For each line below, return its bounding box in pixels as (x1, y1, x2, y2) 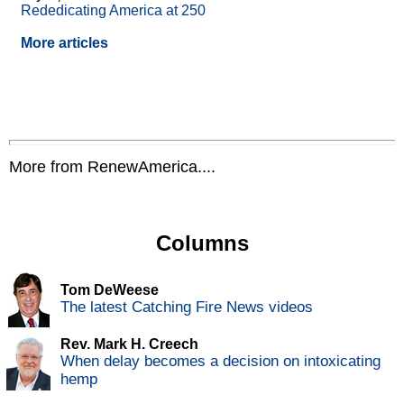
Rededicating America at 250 (21, 3, 206, 19)
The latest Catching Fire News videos (60, 298, 313, 317)
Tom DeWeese (60, 282, 159, 298)
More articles (21, 35, 108, 51)
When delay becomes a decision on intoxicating (60, 353, 381, 371)
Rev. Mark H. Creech (60, 336, 198, 353)
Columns (155, 231, 249, 256)
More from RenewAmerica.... (9, 158, 216, 177)
